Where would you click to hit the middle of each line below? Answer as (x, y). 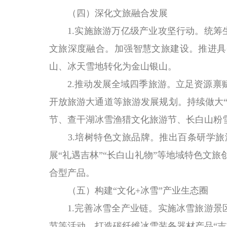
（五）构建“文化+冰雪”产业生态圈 (128, 191)
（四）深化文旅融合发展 (108, 13)
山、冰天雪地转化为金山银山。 (113, 66)
